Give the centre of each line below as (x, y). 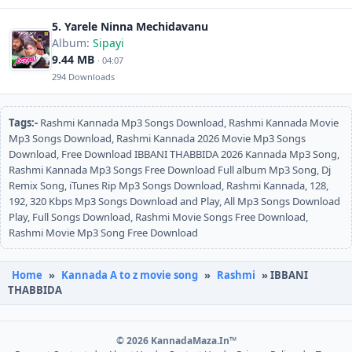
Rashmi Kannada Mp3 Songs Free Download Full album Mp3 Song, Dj (170, 170)
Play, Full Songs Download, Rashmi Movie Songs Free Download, (158, 217)
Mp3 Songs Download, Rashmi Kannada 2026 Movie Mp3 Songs (157, 138)
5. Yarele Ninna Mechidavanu (130, 26)
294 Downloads (83, 77)
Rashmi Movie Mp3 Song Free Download (103, 233)
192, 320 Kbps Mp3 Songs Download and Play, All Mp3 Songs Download (174, 201)
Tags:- (23, 123)
